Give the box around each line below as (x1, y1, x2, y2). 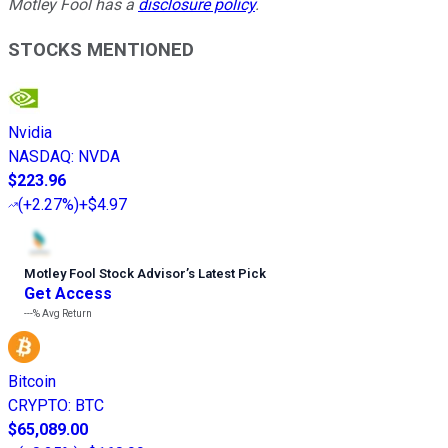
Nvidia (8, 123, 52, 143)
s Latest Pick (188, 266, 266, 282)
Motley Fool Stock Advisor (24, 266, 186, 282)
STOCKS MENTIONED (8, 38, 194, 61)
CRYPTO (8, 396, 68, 416)
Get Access (24, 284, 112, 304)
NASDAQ (8, 147, 71, 167)
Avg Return (40, 308, 92, 320)
